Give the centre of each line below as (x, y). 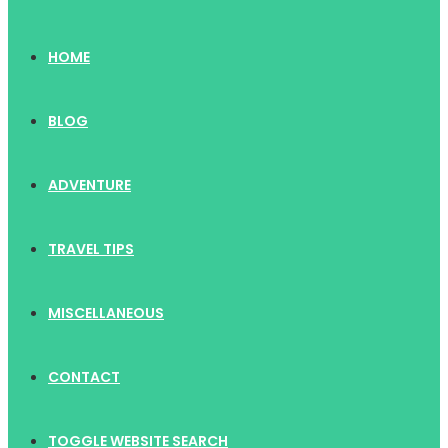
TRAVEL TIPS (91, 249)
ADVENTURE (89, 185)
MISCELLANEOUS (106, 313)
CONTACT (84, 377)
